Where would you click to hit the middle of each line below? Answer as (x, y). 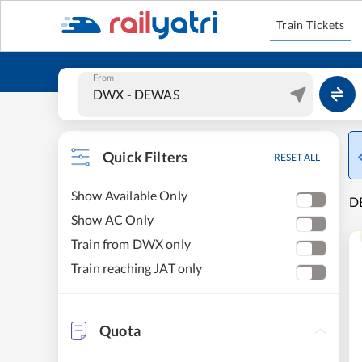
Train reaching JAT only (137, 268)
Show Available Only (129, 195)
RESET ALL (297, 157)
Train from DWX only (131, 244)
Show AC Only (112, 219)
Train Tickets (310, 25)
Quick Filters (145, 157)
